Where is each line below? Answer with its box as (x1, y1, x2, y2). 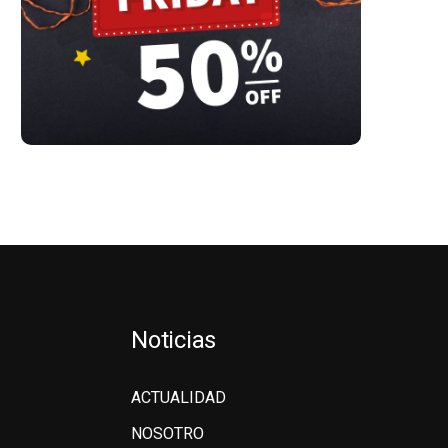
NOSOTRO (131, 424, 204, 444)
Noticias (131, 326, 217, 355)
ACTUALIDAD (131, 388, 226, 408)
